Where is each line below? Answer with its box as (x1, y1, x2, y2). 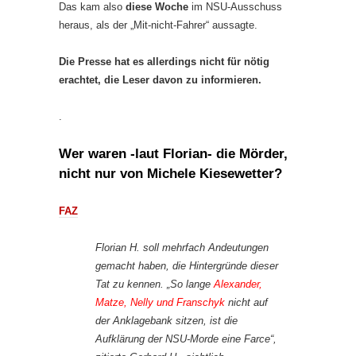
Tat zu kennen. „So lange (95, 278, 214, 291)
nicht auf (225, 296, 268, 309)
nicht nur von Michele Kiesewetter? (59, 166, 282, 182)
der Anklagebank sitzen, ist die (95, 315, 238, 327)
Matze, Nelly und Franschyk (95, 296, 225, 309)
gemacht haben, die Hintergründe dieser (95, 260, 278, 273)
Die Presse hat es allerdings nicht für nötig (59, 56, 269, 68)
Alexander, (214, 278, 262, 291)
